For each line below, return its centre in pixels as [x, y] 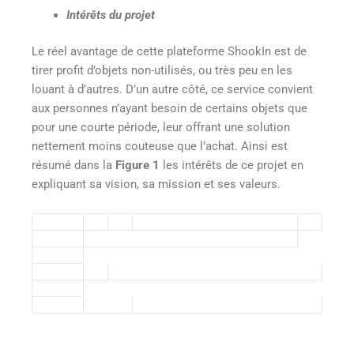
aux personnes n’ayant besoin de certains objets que [169, 108]
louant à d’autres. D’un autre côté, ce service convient [172, 89]
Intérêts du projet [110, 15]
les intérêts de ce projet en [232, 165]
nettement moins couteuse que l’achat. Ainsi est [160, 146]
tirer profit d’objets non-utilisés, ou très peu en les [162, 70]
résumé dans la [73, 165]
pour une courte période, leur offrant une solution [161, 127]
